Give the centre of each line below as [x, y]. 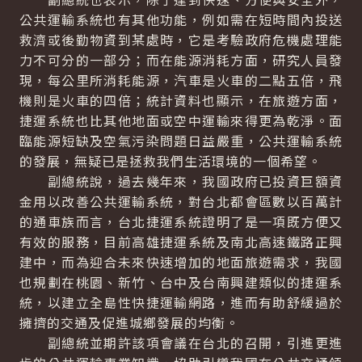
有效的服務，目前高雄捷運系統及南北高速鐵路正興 [181, 242]
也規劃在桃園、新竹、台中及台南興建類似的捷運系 [181, 282]
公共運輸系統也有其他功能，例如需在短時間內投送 [181, 19]
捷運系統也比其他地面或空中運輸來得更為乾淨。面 [181, 120]
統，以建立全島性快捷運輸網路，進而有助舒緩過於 [181, 302]
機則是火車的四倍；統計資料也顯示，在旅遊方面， [181, 100]
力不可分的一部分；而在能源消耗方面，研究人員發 [181, 60]
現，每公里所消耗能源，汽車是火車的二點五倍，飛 [181, 80]
